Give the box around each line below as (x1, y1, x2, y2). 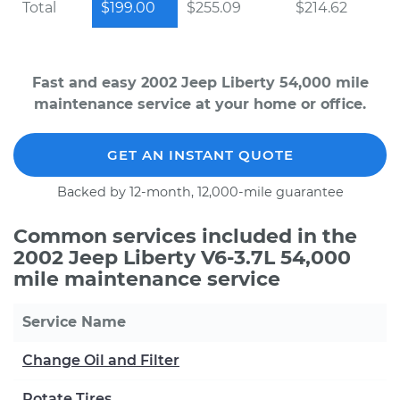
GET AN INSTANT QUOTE (106, 146, 294, 163)
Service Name (22, 313, 126, 330)
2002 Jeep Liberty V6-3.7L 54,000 (13, 246, 351, 270)
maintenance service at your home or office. (34, 96, 366, 112)
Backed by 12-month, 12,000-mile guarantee (56, 184, 344, 200)
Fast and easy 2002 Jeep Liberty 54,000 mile (31, 74, 369, 91)
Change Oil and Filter (22, 352, 179, 369)
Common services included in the (13, 224, 357, 248)
